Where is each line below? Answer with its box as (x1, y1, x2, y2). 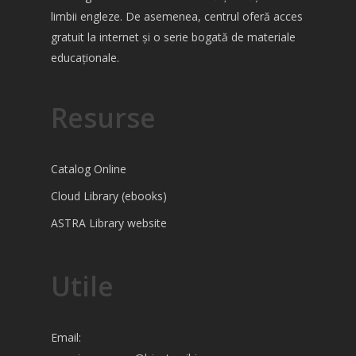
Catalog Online (51, 161, 126, 176)
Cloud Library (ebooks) (51, 188, 167, 203)
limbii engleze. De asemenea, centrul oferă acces (51, 9, 303, 24)
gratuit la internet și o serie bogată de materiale (51, 29, 296, 44)
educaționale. (51, 50, 119, 65)
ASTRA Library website (51, 215, 167, 230)
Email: (51, 330, 84, 345)
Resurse (51, 99, 156, 136)
